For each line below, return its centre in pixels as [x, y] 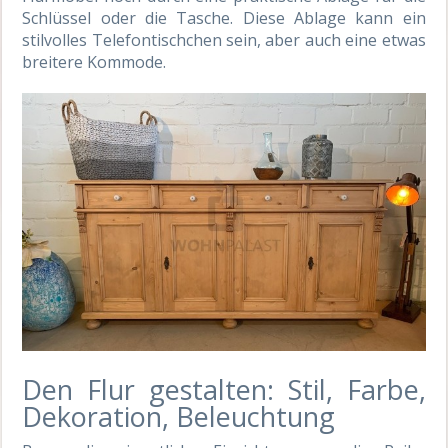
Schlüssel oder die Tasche [126, 18]
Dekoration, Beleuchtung [179, 416]
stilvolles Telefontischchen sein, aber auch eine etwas [224, 40]
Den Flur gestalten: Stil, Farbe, [224, 389]
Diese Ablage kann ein [329, 18]
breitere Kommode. [94, 62]
